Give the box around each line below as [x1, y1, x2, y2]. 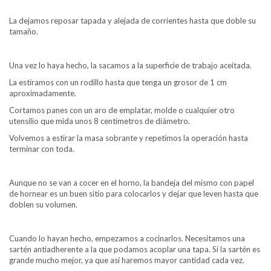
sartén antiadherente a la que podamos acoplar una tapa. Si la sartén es [9, 244, 260, 254]
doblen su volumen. [9, 199, 77, 209]
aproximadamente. [9, 88, 76, 98]
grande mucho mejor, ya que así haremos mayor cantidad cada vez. [9, 255, 244, 265]
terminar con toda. [9, 143, 74, 154]
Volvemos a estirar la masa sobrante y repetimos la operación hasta [9, 132, 248, 143]
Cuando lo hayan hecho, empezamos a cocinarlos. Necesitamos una [9, 233, 245, 243]
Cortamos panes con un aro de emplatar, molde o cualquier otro [9, 105, 235, 115]
